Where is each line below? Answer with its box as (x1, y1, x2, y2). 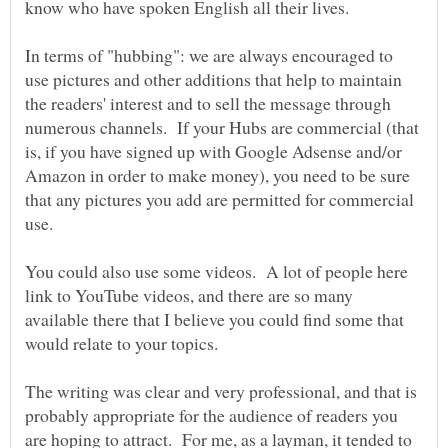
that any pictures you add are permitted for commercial (25, 186, 414, 211)
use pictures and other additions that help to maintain (25, 66, 402, 91)
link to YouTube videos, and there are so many (25, 282, 353, 307)
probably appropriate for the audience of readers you (25, 402, 398, 427)
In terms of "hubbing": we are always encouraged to (25, 42, 393, 67)
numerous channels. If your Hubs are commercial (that (25, 114, 419, 139)
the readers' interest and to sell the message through (25, 90, 391, 115)
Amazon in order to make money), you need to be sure (25, 162, 410, 187)
